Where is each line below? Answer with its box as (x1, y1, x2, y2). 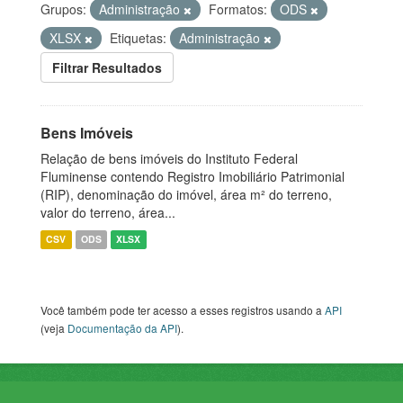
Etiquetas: (110, 29, 166, 48)
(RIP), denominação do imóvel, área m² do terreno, (40, 185, 332, 204)
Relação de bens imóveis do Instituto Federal (40, 149, 298, 168)
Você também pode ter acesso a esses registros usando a (40, 302, 325, 318)
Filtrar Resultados (52, 58, 162, 77)
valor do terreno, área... (40, 203, 175, 222)
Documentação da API (67, 320, 177, 336)
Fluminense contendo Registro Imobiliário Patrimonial (40, 167, 345, 186)
